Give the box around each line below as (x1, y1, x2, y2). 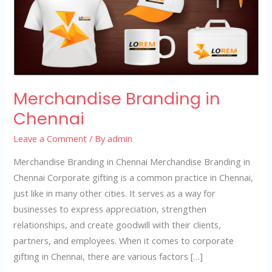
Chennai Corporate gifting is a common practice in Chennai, (13, 171, 254, 184)
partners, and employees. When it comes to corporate (13, 234, 234, 247)
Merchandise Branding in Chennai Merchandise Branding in (13, 155, 251, 168)
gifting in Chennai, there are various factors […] (13, 250, 203, 263)
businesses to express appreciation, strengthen (13, 203, 207, 216)
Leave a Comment (13, 132, 87, 144)
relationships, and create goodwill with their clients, (13, 219, 222, 231)
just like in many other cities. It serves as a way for (13, 187, 216, 200)
